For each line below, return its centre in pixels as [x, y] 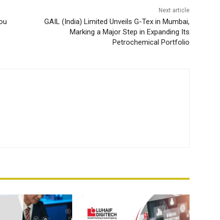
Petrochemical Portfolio [151, 42]
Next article [174, 11]
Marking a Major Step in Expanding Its [129, 32]
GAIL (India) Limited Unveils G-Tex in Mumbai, [117, 22]
